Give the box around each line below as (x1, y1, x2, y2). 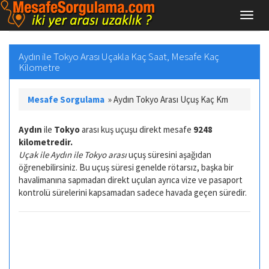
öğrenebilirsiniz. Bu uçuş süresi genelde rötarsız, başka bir (19, 161, 234, 173)
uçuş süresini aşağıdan (127, 148, 211, 160)
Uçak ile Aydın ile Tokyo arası (19, 148, 127, 160)
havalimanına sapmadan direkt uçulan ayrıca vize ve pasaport (19, 174, 243, 186)
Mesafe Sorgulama (28, 93, 104, 105)
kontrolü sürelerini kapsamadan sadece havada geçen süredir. (19, 186, 247, 198)
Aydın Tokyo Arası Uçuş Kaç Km (112, 93, 228, 105)
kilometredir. (19, 136, 73, 148)
